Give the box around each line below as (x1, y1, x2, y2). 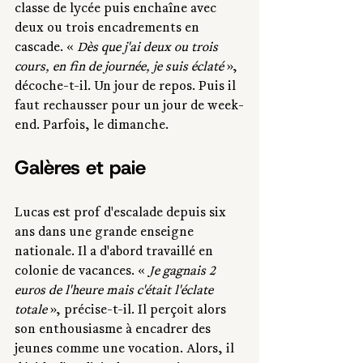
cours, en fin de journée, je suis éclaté (15, 61, 227, 76)
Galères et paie (15, 155, 146, 181)
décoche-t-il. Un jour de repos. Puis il (15, 80, 239, 96)
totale (15, 304, 47, 319)
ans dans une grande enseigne (15, 226, 197, 241)
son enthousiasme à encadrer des (15, 323, 214, 339)
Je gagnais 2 (148, 265, 219, 280)
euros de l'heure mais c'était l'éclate (15, 284, 216, 300)
